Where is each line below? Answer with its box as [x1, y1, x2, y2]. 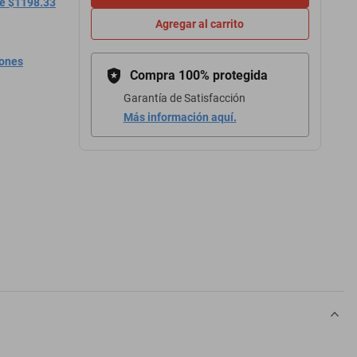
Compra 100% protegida [129, 68, 268, 83]
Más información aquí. [123, 111, 237, 124]
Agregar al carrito [155, 18, 245, 30]
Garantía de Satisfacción [123, 92, 245, 104]
